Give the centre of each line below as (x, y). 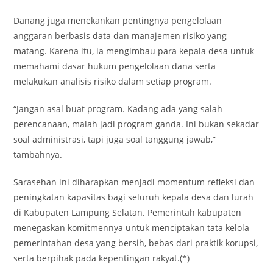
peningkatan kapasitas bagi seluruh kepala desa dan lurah (134, 197)
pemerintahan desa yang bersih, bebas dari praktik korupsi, (136, 243)
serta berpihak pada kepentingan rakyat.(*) (102, 258)
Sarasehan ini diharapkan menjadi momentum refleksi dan (134, 182)
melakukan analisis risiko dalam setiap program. (113, 82)
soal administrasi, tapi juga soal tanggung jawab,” (115, 140)
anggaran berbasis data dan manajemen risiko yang (120, 36)
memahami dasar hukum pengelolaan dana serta (115, 66)
